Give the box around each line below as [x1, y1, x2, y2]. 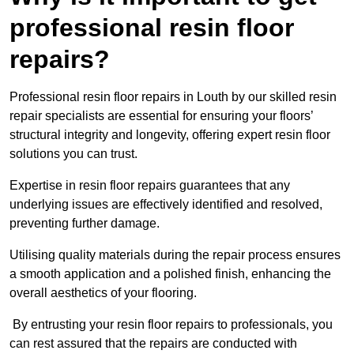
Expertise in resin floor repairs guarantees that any [9, 179, 290, 193]
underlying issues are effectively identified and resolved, [9, 198, 322, 212]
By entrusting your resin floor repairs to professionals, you [9, 318, 333, 332]
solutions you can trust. [9, 147, 137, 161]
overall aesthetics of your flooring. [9, 286, 197, 300]
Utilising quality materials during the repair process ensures [9, 248, 341, 262]
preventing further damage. [9, 217, 163, 231]
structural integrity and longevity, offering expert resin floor [9, 128, 330, 142]
